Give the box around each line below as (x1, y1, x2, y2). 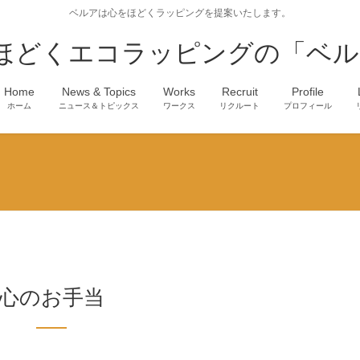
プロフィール (284, 101, 332, 110)
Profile (292, 85, 324, 98)
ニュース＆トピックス (59, 101, 139, 110)
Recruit (221, 85, 258, 98)
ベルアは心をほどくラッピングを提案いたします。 (69, 7, 291, 18)
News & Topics (62, 85, 136, 98)
